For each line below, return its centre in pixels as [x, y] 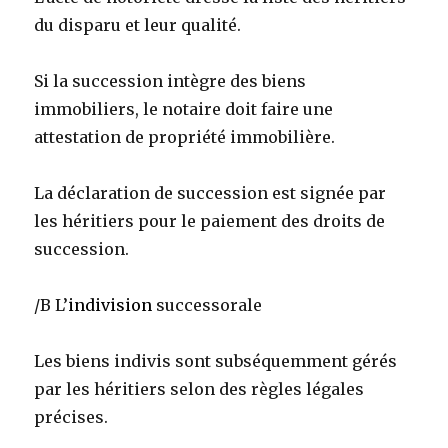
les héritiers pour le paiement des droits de [210, 221]
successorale [207, 305]
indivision [110, 305]
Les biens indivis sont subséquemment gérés [216, 361]
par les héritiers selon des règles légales [199, 389]
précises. [71, 417]
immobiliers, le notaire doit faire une [184, 109]
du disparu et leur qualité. [138, 25]
